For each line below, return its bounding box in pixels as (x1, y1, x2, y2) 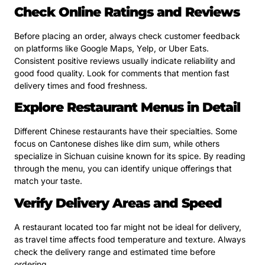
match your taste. (14, 176, 82, 186)
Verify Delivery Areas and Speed (14, 195, 222, 211)
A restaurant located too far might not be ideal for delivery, (14, 221, 241, 232)
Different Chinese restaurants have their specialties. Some (14, 126, 237, 137)
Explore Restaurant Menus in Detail (14, 99, 240, 116)
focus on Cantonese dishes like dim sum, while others (14, 138, 219, 149)
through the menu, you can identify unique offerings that (14, 163, 232, 174)
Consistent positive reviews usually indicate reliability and (14, 56, 235, 66)
